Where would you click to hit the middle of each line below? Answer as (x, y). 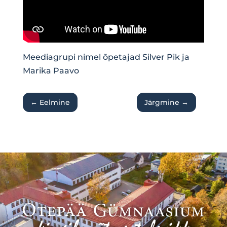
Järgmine (162, 103)
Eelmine (54, 103)
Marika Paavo (51, 71)
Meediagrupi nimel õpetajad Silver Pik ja (106, 57)
